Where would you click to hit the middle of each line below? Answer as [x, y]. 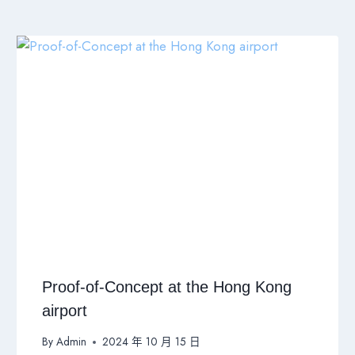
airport [65, 311]
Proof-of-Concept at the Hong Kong [167, 287]
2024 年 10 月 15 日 [151, 342]
